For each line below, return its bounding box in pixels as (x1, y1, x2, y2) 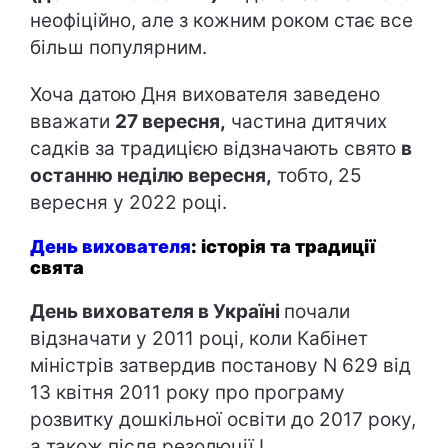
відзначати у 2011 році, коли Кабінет (30, 327, 368, 350)
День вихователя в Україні (30, 300, 284, 323)
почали (284, 300, 350, 323)
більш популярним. (30, 36, 212, 59)
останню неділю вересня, (30, 164, 272, 187)
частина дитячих (226, 110, 387, 133)
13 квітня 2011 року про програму (30, 381, 345, 404)
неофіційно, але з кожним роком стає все (30, 9, 413, 32)
